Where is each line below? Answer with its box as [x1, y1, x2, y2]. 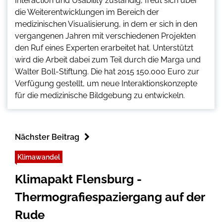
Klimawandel [17, 152, 60, 161]
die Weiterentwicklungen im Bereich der [15, 7, 159, 17]
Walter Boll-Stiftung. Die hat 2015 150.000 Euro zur [15, 66, 199, 76]
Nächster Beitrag [15, 132, 79, 142]
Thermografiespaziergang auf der [15, 189, 205, 204]
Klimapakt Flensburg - [15, 171, 142, 186]
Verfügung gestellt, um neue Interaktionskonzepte [15, 78, 197, 88]
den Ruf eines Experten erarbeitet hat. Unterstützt [15, 43, 193, 53]
